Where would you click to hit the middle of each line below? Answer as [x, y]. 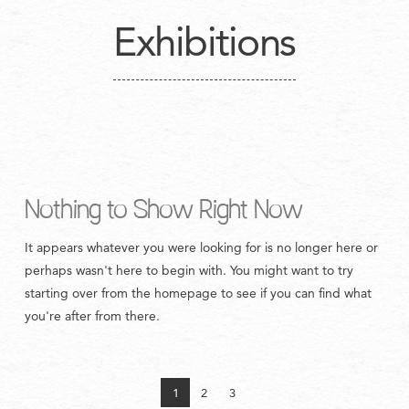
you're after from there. [92, 316]
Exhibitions [204, 41]
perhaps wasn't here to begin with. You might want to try [189, 270]
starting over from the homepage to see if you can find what [198, 293]
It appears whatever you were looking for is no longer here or [201, 247]
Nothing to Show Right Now [163, 206]
